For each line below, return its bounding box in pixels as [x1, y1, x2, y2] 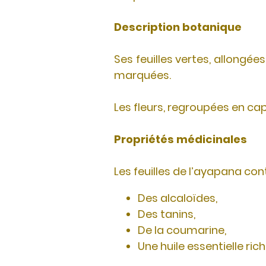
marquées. [114, 68, 173, 83]
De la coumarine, [138, 223, 226, 237]
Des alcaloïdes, [138, 191, 217, 205]
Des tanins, [138, 207, 195, 221]
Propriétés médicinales [114, 132, 249, 147]
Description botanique [114, 20, 242, 34]
